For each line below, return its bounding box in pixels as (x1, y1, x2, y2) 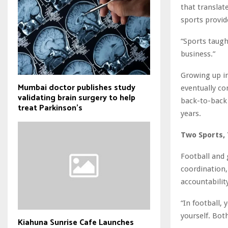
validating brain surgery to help (18, 91, 135, 105)
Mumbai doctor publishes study (18, 80, 135, 95)
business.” (181, 49, 215, 59)
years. (181, 108, 201, 118)
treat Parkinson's (18, 101, 82, 115)
